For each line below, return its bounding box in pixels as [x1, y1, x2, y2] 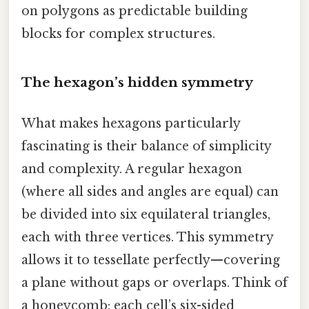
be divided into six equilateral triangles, [21, 206, 270, 222]
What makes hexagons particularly [21, 115, 240, 131]
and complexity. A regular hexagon [21, 161, 242, 177]
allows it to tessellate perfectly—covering [21, 252, 280, 268]
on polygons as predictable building [21, 3, 248, 19]
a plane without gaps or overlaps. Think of [21, 275, 288, 290]
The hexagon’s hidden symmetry [21, 74, 253, 90]
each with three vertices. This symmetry [21, 229, 273, 245]
